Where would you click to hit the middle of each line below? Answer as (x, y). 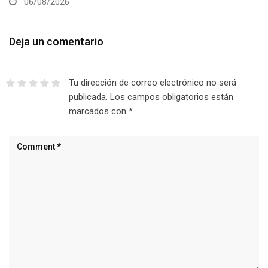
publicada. (88, 97)
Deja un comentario (56, 42)
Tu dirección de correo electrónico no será (152, 83)
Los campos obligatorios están (171, 97)
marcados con (98, 112)
